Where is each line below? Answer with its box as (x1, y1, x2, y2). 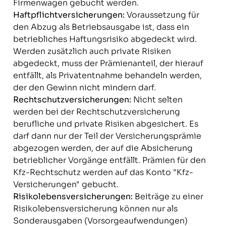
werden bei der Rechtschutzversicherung (13, 106, 180, 117)
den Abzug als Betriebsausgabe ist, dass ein (13, 22, 189, 32)
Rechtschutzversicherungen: (13, 94, 131, 105)
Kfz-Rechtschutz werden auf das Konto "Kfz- (13, 167, 193, 178)
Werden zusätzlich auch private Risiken (13, 46, 171, 56)
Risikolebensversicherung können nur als (13, 203, 178, 214)
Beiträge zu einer (132, 191, 203, 202)
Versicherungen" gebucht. (13, 179, 119, 190)
